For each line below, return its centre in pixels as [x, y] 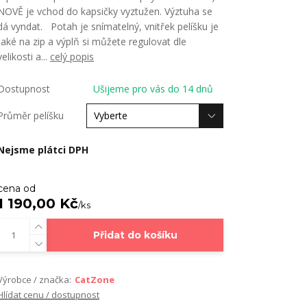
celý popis [72, 57]
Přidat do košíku [135, 235]
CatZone [95, 280]
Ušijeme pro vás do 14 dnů [153, 89]
